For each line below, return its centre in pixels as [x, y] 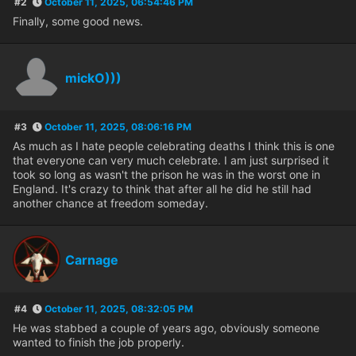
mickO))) [93, 78]
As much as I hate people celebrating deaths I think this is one [174, 146]
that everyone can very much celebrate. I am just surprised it [171, 161]
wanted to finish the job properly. [99, 342]
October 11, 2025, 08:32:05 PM [119, 309]
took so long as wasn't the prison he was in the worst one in [166, 175]
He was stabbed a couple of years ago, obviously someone [166, 328]
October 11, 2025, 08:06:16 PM [118, 127]
